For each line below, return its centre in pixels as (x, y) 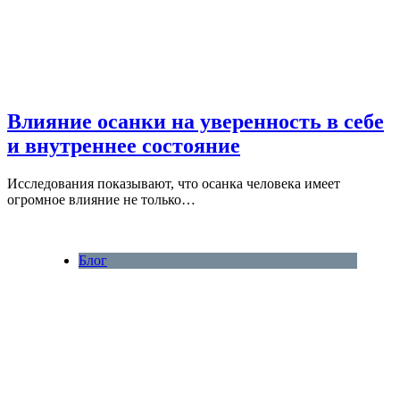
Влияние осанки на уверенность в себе (196, 122)
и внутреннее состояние (124, 146)
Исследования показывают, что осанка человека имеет (174, 184)
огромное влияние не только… (101, 200)
